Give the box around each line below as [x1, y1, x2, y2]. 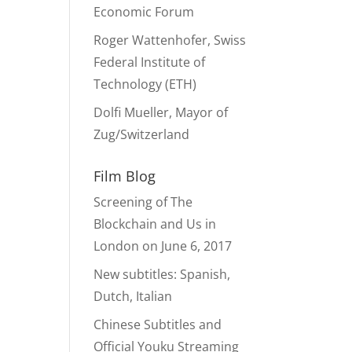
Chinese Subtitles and [93, 316, 222, 333]
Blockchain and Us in [93, 215, 217, 233]
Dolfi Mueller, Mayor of [93, 104, 229, 121]
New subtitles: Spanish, [93, 266, 231, 283]
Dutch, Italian [93, 288, 173, 305]
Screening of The [93, 193, 193, 211]
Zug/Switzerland [93, 126, 190, 143]
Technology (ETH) [93, 75, 197, 93]
